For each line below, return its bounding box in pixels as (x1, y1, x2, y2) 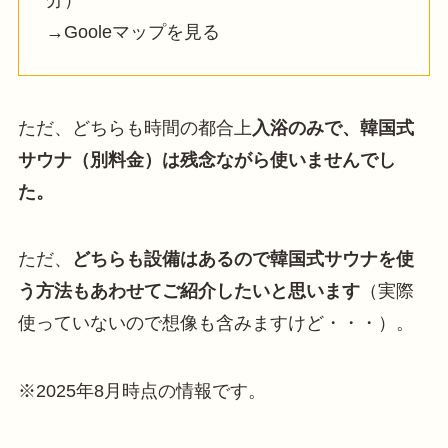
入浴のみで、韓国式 (251, 117, 414, 138)
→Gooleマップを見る (45, 21, 220, 42)
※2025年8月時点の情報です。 (17, 381, 266, 402)
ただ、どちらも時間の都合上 (17, 117, 252, 138)
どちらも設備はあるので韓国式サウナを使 (71, 249, 414, 270)
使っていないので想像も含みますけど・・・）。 (17, 313, 414, 334)
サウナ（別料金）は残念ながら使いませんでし (17, 149, 396, 170)
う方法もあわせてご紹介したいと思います (17, 281, 360, 302)
